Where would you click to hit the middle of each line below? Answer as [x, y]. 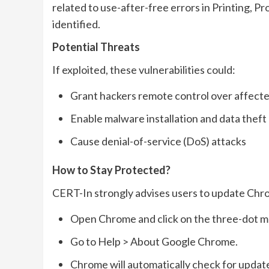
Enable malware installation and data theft [168, 118]
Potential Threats [96, 47]
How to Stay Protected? [111, 170]
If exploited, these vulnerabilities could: [144, 69]
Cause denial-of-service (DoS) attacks [158, 141]
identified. [76, 24]
